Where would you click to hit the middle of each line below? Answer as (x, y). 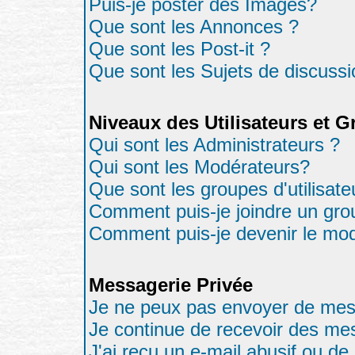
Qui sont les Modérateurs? (199, 167)
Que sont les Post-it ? (179, 49)
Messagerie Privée (171, 285)
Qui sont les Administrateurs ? (214, 145)
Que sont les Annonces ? (194, 27)
